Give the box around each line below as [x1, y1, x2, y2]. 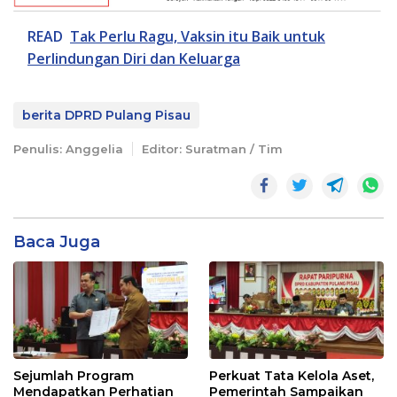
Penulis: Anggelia [13, 141, 123, 156]
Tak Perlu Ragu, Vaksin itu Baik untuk [70, 26, 325, 46]
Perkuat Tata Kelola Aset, [209, 367, 374, 384]
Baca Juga [13, 231, 100, 252]
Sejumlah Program [13, 367, 134, 384]
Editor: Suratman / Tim [142, 141, 283, 156]
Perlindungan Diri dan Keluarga [27, 48, 240, 68]
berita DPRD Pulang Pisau [22, 106, 191, 123]
